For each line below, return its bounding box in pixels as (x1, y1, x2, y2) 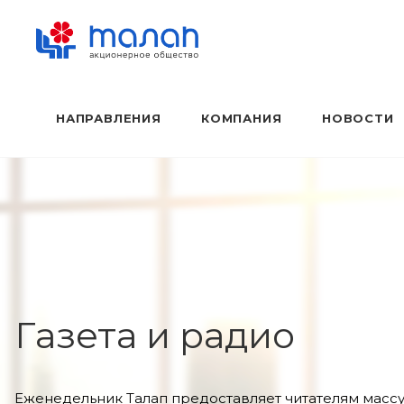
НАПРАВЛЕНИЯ (56, 111, 161, 125)
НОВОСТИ (322, 111, 394, 125)
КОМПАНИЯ (201, 111, 282, 125)
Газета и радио (14, 313, 295, 357)
